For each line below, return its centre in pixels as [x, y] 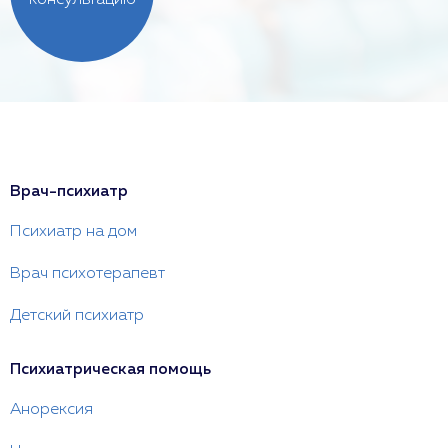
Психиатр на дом [73, 232]
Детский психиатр [77, 316]
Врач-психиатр [69, 192]
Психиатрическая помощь [110, 370]
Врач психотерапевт [87, 274]
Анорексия [51, 410]
